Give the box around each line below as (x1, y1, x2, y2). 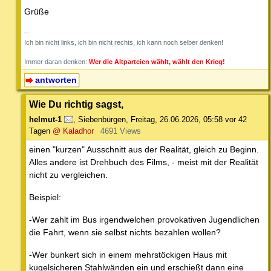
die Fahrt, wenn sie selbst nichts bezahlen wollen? (29, 227, 221, 238)
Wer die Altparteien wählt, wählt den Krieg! (89, 58, 225, 66)
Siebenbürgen (78, 115, 126, 125)
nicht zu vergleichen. (29, 170, 108, 180)
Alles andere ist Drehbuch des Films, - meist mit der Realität (29, 157, 258, 168)
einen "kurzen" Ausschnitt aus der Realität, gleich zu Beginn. (29, 145, 259, 155)
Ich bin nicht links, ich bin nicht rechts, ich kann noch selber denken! (24, 39, 223, 47)
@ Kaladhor (53, 126, 94, 136)
